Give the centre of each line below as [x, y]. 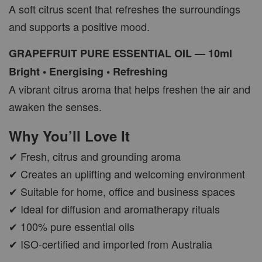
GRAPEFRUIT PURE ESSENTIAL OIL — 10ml [120, 53]
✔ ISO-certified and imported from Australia [111, 244]
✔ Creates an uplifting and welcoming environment [127, 173]
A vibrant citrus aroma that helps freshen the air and [130, 89]
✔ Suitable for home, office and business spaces [122, 191]
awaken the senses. [55, 106]
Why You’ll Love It [69, 135]
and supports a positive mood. [79, 26]
